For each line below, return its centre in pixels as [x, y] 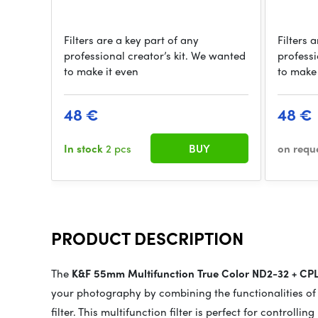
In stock [85, 149]
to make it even [101, 71]
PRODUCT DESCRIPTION [147, 238]
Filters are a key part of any [131, 40]
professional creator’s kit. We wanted [155, 56]
